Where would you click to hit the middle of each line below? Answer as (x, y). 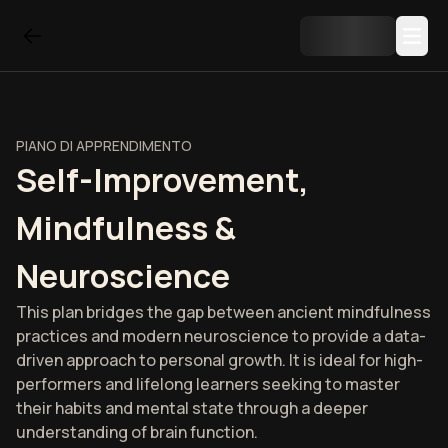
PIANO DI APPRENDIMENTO (104, 145)
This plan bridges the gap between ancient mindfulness (223, 312)
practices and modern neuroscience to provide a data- (221, 336)
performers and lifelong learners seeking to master (208, 384)
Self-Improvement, (162, 180)
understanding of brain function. (137, 432)
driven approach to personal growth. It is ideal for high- (219, 360)
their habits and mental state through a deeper (192, 408)
